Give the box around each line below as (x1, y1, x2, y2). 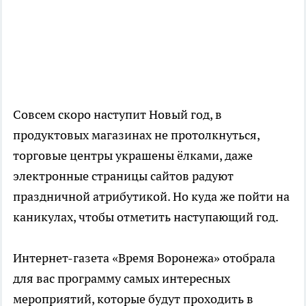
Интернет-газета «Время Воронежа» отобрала (13, 249, 275, 266)
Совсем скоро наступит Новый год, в (13, 106, 222, 122)
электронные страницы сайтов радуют (13, 167, 234, 184)
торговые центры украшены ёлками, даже (13, 147, 253, 163)
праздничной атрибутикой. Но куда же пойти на (13, 188, 290, 204)
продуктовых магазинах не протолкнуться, (13, 126, 260, 143)
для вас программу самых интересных (13, 270, 230, 286)
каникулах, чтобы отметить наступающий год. (13, 208, 279, 225)
